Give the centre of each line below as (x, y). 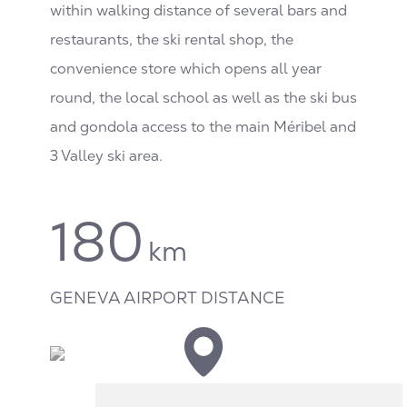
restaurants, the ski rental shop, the (172, 39)
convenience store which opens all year (186, 68)
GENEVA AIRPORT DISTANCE (168, 297)
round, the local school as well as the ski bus (203, 97)
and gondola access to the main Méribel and (203, 126)
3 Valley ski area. (106, 155)
